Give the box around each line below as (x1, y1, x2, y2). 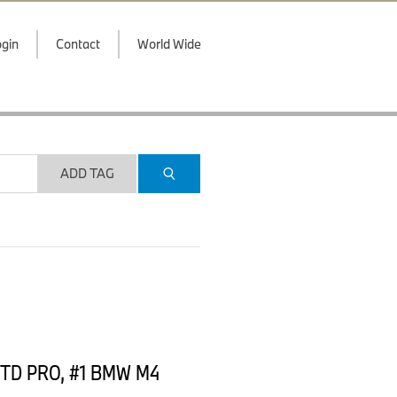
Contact (56, 35, 100, 52)
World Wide (137, 35, 201, 52)
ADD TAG (59, 165, 114, 182)
